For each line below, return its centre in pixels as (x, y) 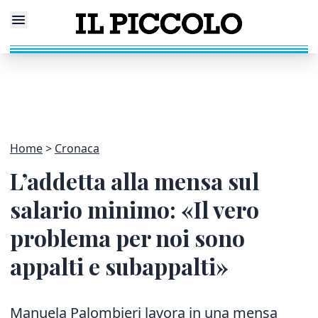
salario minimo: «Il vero (135, 209)
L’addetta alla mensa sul (135, 181)
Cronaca (77, 148)
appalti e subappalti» (119, 266)
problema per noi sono (127, 237)
